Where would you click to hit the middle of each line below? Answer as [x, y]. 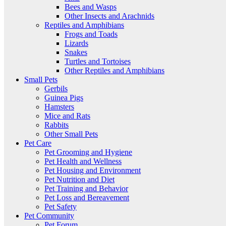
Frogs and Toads [91, 34]
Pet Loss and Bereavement [87, 198]
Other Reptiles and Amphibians [115, 71]
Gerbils [56, 89]
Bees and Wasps [91, 7]
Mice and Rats [67, 116]
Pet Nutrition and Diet [79, 180]
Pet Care [38, 143]
